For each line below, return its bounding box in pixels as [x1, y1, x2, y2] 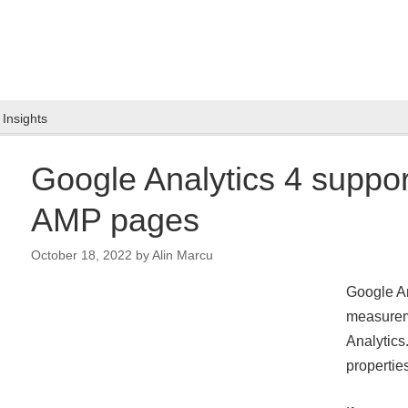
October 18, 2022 [31, 248, 132, 262]
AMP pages [31, 201, 199, 239]
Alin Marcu [152, 248, 213, 262]
